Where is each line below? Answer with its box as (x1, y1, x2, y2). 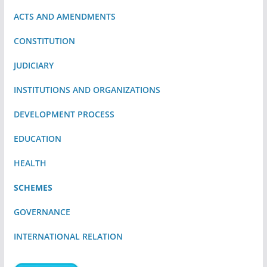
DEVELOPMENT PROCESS (13, 108, 117, 120)
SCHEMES (13, 181, 52, 193)
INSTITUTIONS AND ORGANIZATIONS (13, 83, 160, 95)
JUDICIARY (13, 59, 54, 71)
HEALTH (13, 157, 46, 169)
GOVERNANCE (13, 206, 70, 218)
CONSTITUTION (13, 35, 75, 46)
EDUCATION (13, 132, 61, 144)
